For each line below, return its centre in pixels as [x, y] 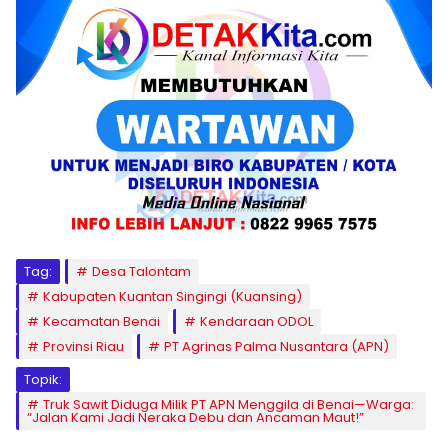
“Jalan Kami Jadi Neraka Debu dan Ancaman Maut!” [195, 418]
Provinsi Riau [83, 347]
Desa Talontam [141, 272]
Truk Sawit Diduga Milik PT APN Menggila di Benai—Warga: [228, 405]
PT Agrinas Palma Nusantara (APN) [276, 347]
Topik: [43, 380]
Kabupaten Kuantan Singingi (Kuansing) [172, 297]
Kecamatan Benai [101, 322]
